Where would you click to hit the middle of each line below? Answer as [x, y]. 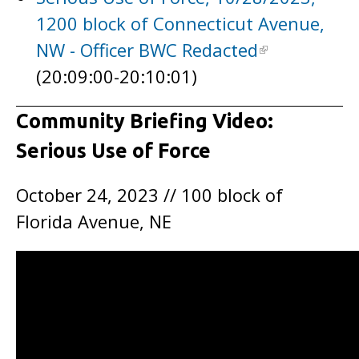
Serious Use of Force [113, 151]
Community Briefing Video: [145, 121]
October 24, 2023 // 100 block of [149, 195]
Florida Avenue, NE [94, 221]
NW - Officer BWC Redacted [147, 50]
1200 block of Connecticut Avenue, [180, 23]
